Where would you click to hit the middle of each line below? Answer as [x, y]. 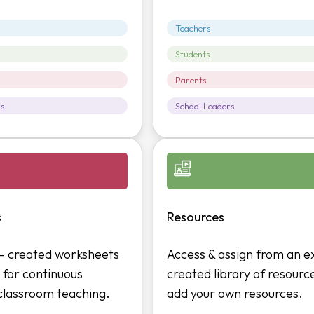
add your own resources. [235, 293]
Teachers [193, 28]
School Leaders [205, 106]
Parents [191, 80]
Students [193, 54]
